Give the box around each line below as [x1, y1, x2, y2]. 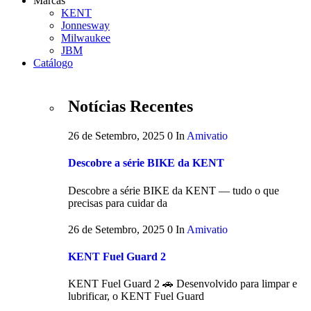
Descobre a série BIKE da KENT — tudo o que [68, 184, 279, 196]
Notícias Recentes [68, 97, 193, 115]
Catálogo [33, 57, 73, 69]
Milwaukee [61, 32, 110, 44]
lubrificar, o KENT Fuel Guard [68, 290, 204, 303]
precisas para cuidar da [68, 196, 167, 209]
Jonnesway [61, 19, 110, 32]
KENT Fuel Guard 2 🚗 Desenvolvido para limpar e [68, 278, 297, 290]
